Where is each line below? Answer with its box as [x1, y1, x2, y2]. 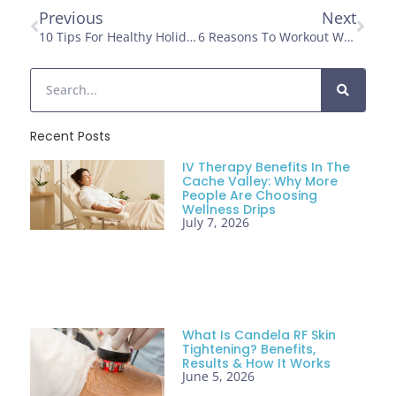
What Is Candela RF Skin [182, 326, 337, 344]
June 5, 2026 [182, 368, 255, 385]
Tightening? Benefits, [182, 340, 316, 358]
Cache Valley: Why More [182, 171, 339, 190]
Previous [39, 7, 104, 29]
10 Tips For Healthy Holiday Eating [187, 28, 197, 46]
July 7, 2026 [182, 213, 250, 231]
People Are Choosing [182, 186, 318, 204]
